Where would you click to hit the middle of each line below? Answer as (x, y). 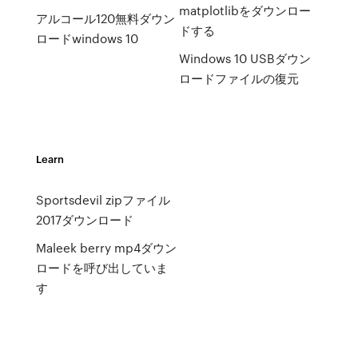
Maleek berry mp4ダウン (106, 248)
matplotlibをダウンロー (245, 10)
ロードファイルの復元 (239, 78)
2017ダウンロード (84, 220)
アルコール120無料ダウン (105, 18)
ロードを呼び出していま (101, 268)
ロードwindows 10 (87, 38)
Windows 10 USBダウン (245, 58)
